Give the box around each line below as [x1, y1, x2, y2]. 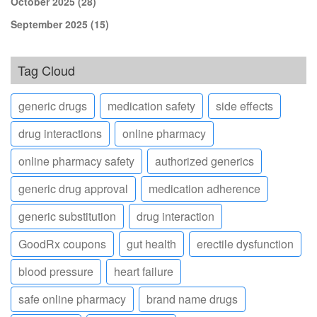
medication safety [108, 97, 195, 114]
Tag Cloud [18, 60, 75, 79]
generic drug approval [18, 180, 128, 197]
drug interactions [18, 125, 102, 142]
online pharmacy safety [18, 152, 134, 169]
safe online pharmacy [18, 290, 126, 307]
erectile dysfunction [197, 235, 294, 252]
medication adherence [149, 180, 260, 197]
